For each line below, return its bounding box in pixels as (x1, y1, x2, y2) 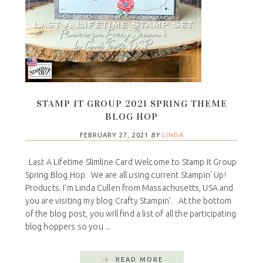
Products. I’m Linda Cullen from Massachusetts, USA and (25, 183, 234, 193)
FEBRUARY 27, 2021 (79, 131, 149, 139)
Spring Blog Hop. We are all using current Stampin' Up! (25, 170, 226, 180)
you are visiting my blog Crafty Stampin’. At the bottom (25, 196, 232, 206)
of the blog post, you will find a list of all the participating (25, 209, 237, 219)
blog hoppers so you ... (25, 222, 111, 232)
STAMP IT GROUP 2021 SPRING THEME (36, 98, 227, 110)
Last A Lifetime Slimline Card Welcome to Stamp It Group (25, 157, 237, 167)
